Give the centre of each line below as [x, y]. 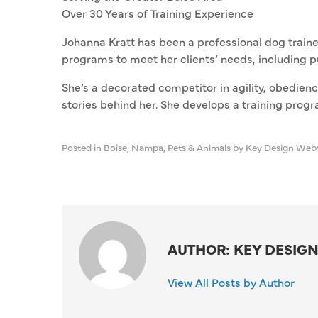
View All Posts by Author [231, 281]
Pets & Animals [199, 147]
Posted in [83, 147]
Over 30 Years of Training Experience [158, 13]
